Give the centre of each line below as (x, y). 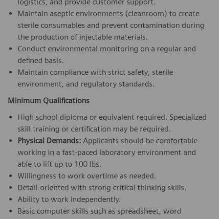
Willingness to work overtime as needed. (87, 175)
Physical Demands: (49, 140)
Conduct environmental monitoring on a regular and (107, 48)
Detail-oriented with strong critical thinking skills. (102, 187)
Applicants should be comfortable (139, 140)
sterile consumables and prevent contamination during (111, 25)
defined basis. (41, 60)
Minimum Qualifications (49, 100)
